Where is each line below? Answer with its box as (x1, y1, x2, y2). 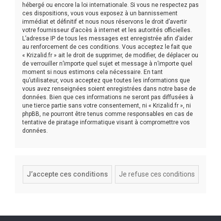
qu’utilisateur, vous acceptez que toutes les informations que (22, 76, 190, 84)
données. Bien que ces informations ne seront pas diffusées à (22, 93, 193, 101)
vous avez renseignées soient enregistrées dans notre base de (22, 85, 196, 92)
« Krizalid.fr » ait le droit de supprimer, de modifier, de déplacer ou (22, 51, 198, 59)
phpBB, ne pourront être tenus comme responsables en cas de (22, 110, 193, 117)
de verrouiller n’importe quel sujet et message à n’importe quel (22, 60, 192, 67)
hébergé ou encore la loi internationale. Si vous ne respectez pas (22, 1, 199, 8)
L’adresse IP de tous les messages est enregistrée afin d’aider (22, 35, 193, 42)
